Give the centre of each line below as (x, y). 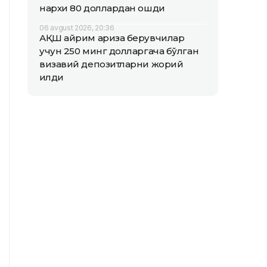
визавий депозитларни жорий (111, 64)
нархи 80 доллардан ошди (102, 8)
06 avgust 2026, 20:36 (77, 28)
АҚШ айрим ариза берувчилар (112, 38)
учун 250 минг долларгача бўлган (119, 51)
